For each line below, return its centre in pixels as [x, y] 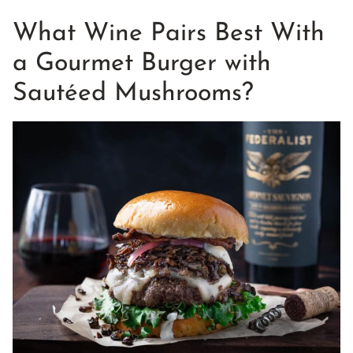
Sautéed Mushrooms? [133, 93]
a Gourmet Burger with [142, 63]
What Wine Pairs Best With [169, 33]
